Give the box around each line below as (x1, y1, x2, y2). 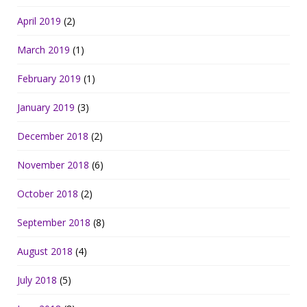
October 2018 (17, 186, 78, 200)
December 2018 (17, 129, 88, 143)
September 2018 (17, 215, 90, 229)
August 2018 (17, 244, 73, 258)
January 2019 (17, 100, 75, 114)
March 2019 (17, 42, 70, 56)
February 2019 (17, 71, 81, 85)
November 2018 (17, 158, 89, 171)
